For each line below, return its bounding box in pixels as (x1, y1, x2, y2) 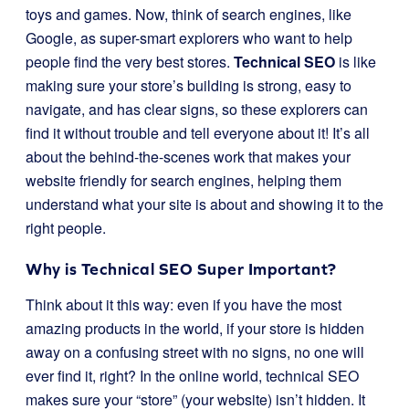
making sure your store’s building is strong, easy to (26, 75, 351, 96)
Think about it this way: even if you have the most (26, 294, 341, 315)
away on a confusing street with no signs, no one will (26, 341, 364, 362)
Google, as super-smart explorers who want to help (26, 27, 352, 48)
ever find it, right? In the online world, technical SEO (26, 365, 359, 386)
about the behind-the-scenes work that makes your (26, 146, 351, 167)
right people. (26, 217, 106, 238)
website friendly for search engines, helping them (26, 170, 341, 191)
